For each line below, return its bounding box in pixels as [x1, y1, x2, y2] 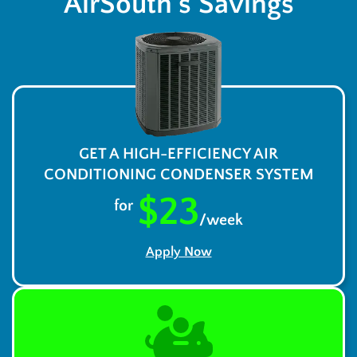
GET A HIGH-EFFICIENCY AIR [79, 144, 278, 163]
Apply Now [145, 244, 212, 259]
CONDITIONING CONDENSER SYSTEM [43, 165, 314, 183]
